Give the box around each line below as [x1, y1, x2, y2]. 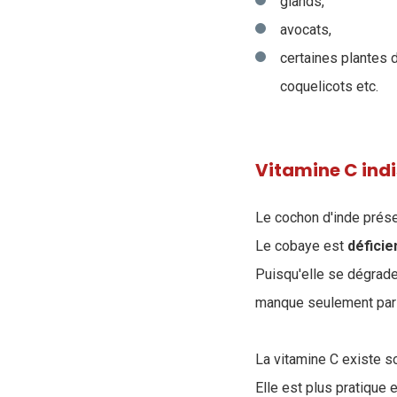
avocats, [280, 21, 331, 38]
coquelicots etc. [280, 78, 378, 95]
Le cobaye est [255, 237, 347, 254]
